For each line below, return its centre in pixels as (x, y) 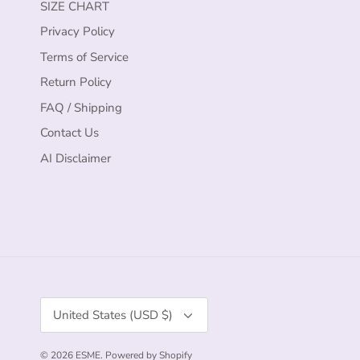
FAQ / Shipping (81, 107)
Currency (59, 303)
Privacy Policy (78, 32)
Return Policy (76, 82)
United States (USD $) (113, 315)
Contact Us (70, 133)
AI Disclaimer (76, 158)
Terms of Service (84, 57)
